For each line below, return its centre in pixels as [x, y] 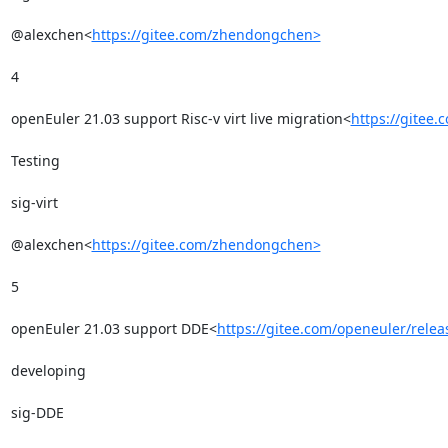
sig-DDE [37, 412]
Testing [35, 160]
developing [48, 370]
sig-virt [34, 202]
